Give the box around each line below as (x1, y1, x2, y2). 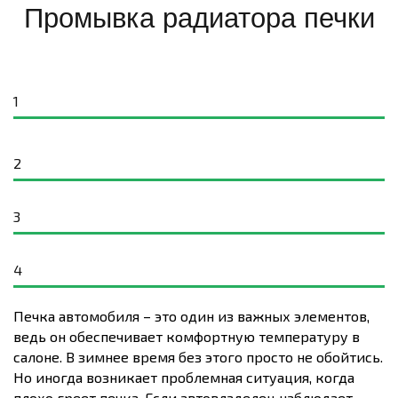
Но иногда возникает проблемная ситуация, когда (13, 369, 354, 386)
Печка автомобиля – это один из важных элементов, (13, 307, 370, 324)
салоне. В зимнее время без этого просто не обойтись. (13, 348, 383, 365)
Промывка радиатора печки (23, 3, 375, 34)
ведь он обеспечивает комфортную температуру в (13, 328, 360, 345)
